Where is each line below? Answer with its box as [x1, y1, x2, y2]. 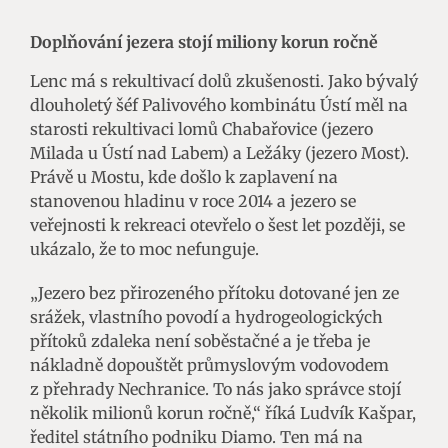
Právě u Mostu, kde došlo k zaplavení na [30, 166, 338, 187]
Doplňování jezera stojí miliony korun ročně [30, 31, 378, 52]
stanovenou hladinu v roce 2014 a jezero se [30, 190, 356, 211]
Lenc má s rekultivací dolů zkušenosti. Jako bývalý [30, 70, 418, 91]
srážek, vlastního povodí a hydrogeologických [30, 306, 383, 327]
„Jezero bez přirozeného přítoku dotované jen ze [30, 282, 399, 303]
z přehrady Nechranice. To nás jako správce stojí [30, 378, 401, 399]
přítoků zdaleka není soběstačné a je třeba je [30, 330, 370, 351]
